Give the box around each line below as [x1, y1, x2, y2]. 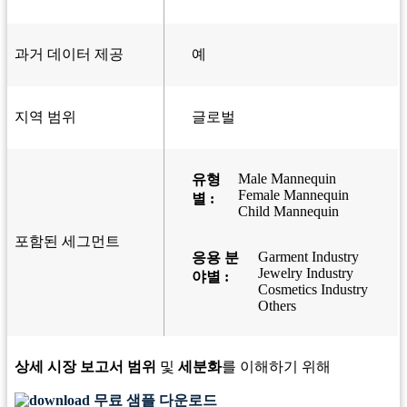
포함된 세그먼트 [15, 233, 120, 250]
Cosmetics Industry [257, 282, 368, 298]
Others [257, 298, 296, 314]
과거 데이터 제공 [15, 46, 124, 63]
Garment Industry [257, 249, 359, 265]
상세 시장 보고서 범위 [15, 359, 156, 375]
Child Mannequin [237, 203, 339, 220]
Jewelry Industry [257, 265, 353, 282]
